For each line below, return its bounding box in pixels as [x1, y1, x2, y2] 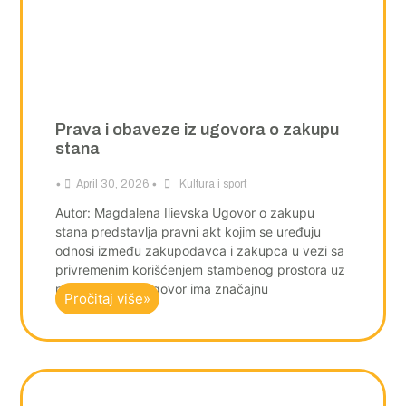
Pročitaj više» [63, 290, 150, 308]
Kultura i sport [179, 177, 246, 190]
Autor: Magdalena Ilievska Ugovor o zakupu [54, 204, 314, 220]
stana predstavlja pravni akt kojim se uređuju [54, 223, 321, 239]
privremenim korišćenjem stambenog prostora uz [54, 261, 345, 277]
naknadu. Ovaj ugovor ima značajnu [54, 280, 268, 296]
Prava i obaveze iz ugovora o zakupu [54, 120, 339, 139]
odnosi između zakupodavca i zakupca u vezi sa [54, 242, 344, 258]
